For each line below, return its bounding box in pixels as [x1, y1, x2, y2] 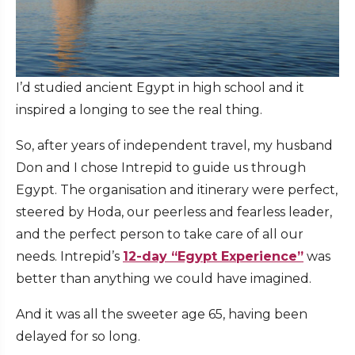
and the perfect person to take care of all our [16, 226, 303, 242]
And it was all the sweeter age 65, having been [16, 306, 307, 322]
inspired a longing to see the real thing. [16, 101, 262, 117]
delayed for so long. [16, 328, 140, 344]
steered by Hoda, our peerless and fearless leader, [16, 204, 332, 219]
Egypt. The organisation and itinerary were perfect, [16, 181, 338, 197]
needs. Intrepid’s [16, 248, 123, 264]
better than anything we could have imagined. [16, 270, 311, 286]
